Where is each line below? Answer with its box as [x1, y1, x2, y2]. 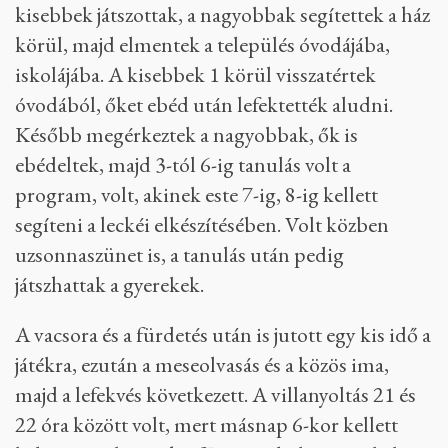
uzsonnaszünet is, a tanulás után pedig [15, 240, 344, 269]
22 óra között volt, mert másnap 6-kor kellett [15, 410, 398, 439]
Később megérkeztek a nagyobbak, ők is [15, 120, 358, 149]
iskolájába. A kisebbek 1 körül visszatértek [15, 60, 376, 89]
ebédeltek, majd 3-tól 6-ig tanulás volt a [15, 150, 351, 179]
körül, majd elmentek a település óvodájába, [15, 30, 390, 59]
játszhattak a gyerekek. [15, 270, 204, 299]
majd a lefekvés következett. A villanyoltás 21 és [15, 380, 416, 409]
